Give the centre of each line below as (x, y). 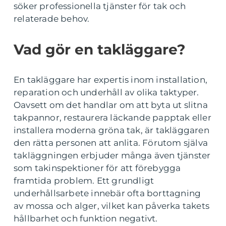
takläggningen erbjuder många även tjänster (112, 155)
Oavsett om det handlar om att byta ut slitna (111, 105)
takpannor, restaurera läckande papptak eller (112, 118)
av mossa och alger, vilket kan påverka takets (112, 206)
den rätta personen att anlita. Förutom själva (111, 143)
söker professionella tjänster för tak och (100, 6)
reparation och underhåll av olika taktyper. (106, 92)
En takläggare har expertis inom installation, (111, 80)
